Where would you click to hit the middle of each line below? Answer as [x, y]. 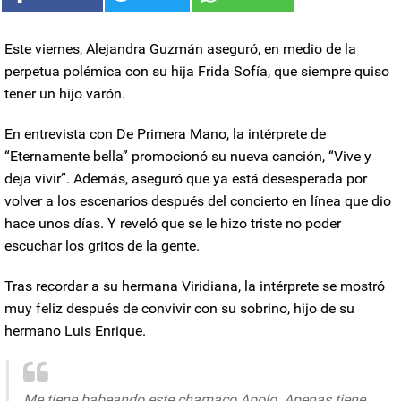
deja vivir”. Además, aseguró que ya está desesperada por [186, 179]
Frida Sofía [233, 72]
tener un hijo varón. [65, 94]
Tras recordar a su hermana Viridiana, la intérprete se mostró [195, 286]
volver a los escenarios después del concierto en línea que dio [198, 201]
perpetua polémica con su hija [101, 72]
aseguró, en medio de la [280, 49]
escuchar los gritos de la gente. [102, 246]
